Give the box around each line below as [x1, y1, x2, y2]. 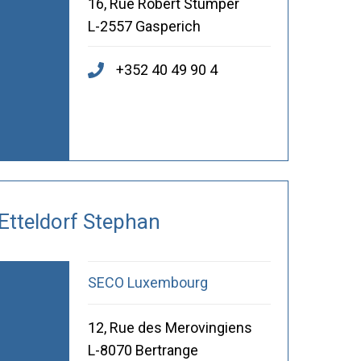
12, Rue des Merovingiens [87, 319, 252, 337]
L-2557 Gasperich [87, 18, 201, 35]
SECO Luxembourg [87, 274, 208, 292]
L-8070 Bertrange [87, 342, 198, 359]
